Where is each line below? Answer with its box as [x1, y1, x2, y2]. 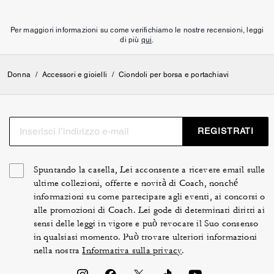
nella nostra [33, 244, 83, 256]
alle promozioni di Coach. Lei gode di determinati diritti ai [33, 204, 265, 216]
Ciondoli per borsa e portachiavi [119, 70, 229, 79]
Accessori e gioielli [42, 70, 107, 79]
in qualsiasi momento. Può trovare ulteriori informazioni [33, 231, 257, 243]
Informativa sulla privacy [82, 244, 182, 256]
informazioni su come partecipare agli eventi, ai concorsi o [33, 190, 265, 202]
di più [120, 35, 141, 44]
